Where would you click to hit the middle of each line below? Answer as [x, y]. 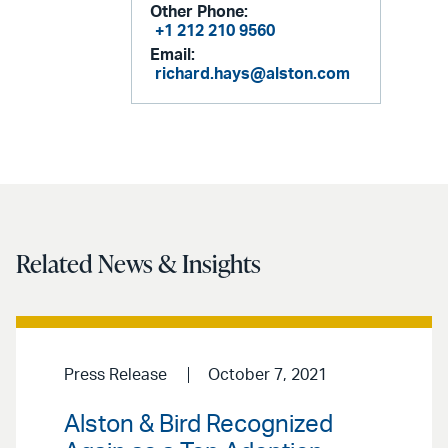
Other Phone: [199, 12]
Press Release [115, 375]
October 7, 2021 [267, 375]
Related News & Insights [138, 263]
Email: [173, 55]
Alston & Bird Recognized [198, 424]
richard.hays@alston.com [253, 74]
